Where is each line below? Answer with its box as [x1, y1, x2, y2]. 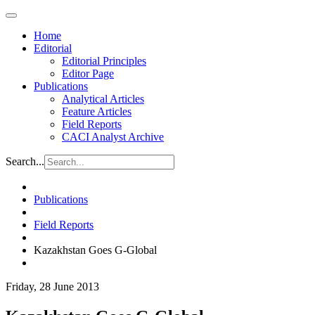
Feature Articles [62, 105, 131, 117]
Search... [6, 155, 44, 167]
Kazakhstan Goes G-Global [34, 244, 157, 256]
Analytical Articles [62, 93, 144, 105]
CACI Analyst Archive [62, 131, 164, 143]
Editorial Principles [62, 55, 146, 67]
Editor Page [62, 67, 114, 79]
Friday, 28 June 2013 [6, 281, 99, 292]
